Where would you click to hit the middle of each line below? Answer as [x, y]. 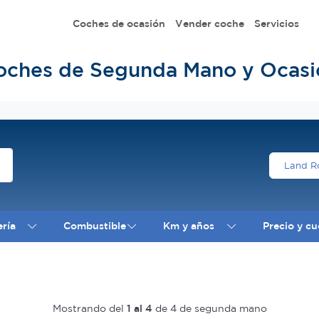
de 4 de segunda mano [209, 308]
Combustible [95, 226]
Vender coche [209, 23]
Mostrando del [89, 308]
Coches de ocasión [119, 23]
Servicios [276, 23]
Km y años [189, 226]
